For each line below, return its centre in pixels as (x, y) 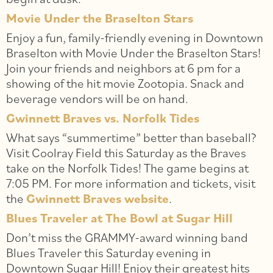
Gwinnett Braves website (97, 199)
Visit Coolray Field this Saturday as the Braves (126, 153)
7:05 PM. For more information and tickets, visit (131, 183)
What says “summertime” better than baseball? (131, 138)
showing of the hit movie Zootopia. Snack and (125, 83)
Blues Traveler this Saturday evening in (108, 253)
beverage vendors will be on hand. (97, 99)
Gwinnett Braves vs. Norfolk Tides (103, 118)
